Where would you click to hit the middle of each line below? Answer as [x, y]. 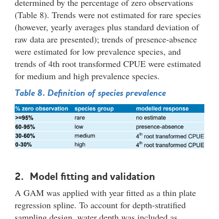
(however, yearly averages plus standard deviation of [107, 27]
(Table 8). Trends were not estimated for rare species [108, 14]
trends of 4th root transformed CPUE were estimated [108, 63]
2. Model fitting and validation [85, 176]
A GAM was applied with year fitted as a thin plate [105, 192]
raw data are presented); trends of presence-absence [106, 39]
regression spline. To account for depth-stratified [100, 205]
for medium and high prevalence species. [89, 76]
